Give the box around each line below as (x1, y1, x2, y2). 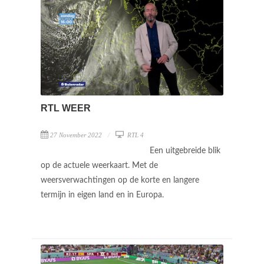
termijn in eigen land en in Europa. (41, 190, 166, 199)
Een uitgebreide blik (150, 146, 220, 155)
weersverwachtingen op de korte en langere (41, 176, 199, 184)
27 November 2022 (50, 131, 102, 138)
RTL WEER (41, 103, 91, 113)
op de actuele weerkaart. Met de (41, 161, 158, 170)
